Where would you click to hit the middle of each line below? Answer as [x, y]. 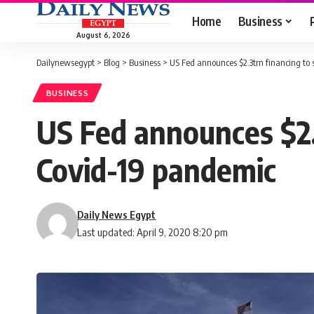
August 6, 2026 [103, 35]
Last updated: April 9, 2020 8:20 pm [153, 232]
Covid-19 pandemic [156, 170]
